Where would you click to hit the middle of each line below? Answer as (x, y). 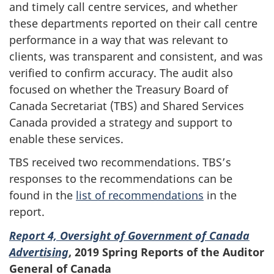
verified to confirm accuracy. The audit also (121, 72)
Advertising (39, 252)
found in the (43, 195)
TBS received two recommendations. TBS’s (120, 162)
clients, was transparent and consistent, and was (136, 56)
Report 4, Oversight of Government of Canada (129, 235)
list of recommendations (140, 195)
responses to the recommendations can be (121, 179)
